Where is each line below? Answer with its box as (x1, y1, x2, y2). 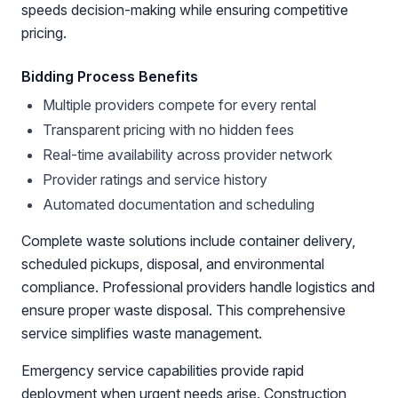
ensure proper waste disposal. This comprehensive (21, 301, 346, 319)
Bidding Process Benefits (21, 68, 198, 85)
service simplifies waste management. (21, 324, 262, 342)
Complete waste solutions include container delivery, (21, 232, 355, 250)
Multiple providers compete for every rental (43, 96, 316, 114)
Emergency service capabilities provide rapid (21, 362, 304, 379)
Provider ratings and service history (43, 171, 267, 188)
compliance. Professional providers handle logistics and (21, 278, 375, 296)
